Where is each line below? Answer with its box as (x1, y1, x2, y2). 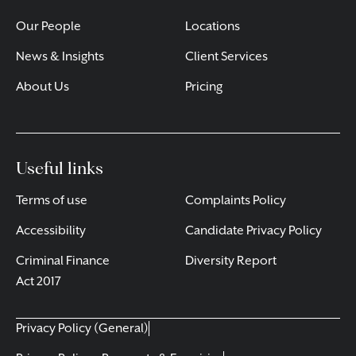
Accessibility (16, 222, 86, 238)
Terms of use (16, 192, 87, 208)
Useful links (16, 157, 103, 178)
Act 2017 (16, 273, 61, 289)
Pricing (185, 79, 222, 95)
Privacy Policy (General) (16, 320, 149, 336)
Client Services (185, 48, 268, 64)
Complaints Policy (185, 192, 286, 208)
